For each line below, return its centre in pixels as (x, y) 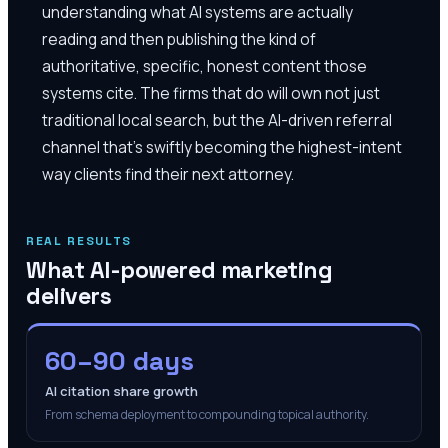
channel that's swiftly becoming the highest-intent (222, 146)
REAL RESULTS (79, 241)
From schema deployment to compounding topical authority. (207, 415)
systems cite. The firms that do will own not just (211, 92)
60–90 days (119, 361)
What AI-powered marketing (179, 270)
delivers (69, 296)
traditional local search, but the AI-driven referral (217, 119)
